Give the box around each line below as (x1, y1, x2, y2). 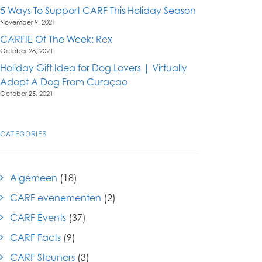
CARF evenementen (10, 192, 101, 204)
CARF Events (10, 212, 66, 223)
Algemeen (10, 172, 57, 184)
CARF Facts (10, 232, 61, 243)
